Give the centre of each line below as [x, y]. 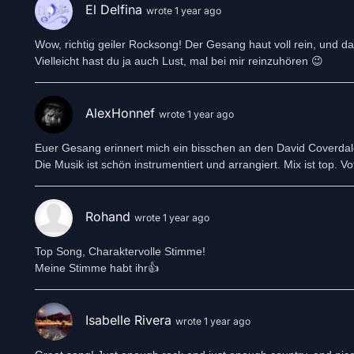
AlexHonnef [122, 113]
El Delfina [116, 10]
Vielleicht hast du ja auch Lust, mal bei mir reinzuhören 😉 [179, 61]
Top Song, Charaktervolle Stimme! [120, 251]
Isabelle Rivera [130, 320]
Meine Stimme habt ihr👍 [97, 268]
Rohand [110, 217]
